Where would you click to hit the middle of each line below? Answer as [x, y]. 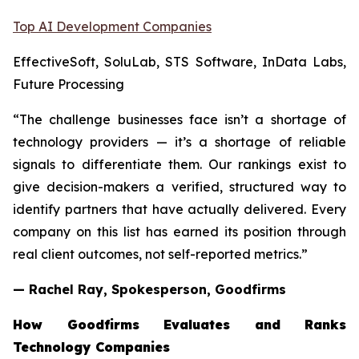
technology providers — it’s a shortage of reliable [179, 142]
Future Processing [69, 85]
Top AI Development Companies [112, 27]
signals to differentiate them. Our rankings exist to [179, 165]
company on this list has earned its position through [179, 232]
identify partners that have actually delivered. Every [179, 210]
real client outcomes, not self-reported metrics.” [160, 254]
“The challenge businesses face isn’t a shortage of [179, 120]
